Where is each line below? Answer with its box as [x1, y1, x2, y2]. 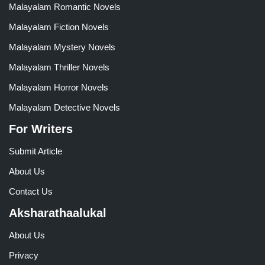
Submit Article [9, 146, 62, 157]
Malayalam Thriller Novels [9, 62, 109, 73]
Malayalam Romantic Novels [9, 2, 121, 12]
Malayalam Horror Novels [9, 82, 108, 93]
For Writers [9, 122, 73, 136]
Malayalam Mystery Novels [9, 42, 115, 53]
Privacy [9, 250, 38, 261]
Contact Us [9, 186, 53, 197]
